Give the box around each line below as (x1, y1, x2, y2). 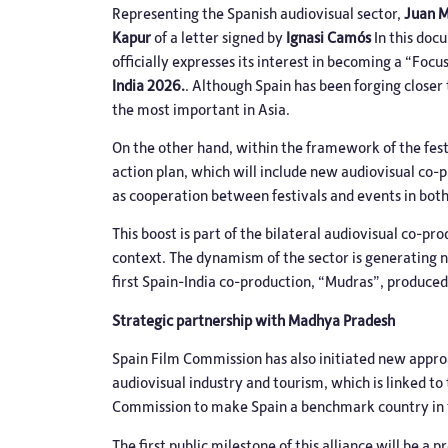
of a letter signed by (154, 26, 286, 47)
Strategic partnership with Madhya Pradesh (112, 309, 395, 330)
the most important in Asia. (112, 98, 290, 119)
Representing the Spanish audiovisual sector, (112, 2, 404, 23)
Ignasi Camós (286, 26, 374, 47)
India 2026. (112, 74, 185, 95)
